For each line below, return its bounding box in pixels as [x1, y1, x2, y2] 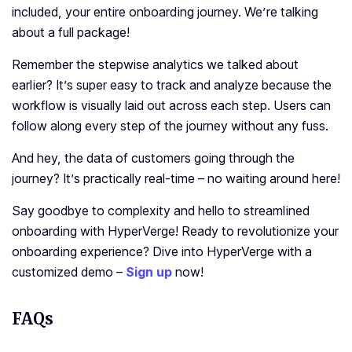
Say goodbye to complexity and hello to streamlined [12, 203, 310, 219]
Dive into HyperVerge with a [152, 244, 312, 260]
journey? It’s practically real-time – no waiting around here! [12, 170, 340, 187]
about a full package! [12, 24, 130, 41]
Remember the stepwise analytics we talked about [12, 57, 299, 73]
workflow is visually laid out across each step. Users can [12, 97, 331, 114]
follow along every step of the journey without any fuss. [12, 118, 328, 134]
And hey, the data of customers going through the [12, 150, 295, 167]
